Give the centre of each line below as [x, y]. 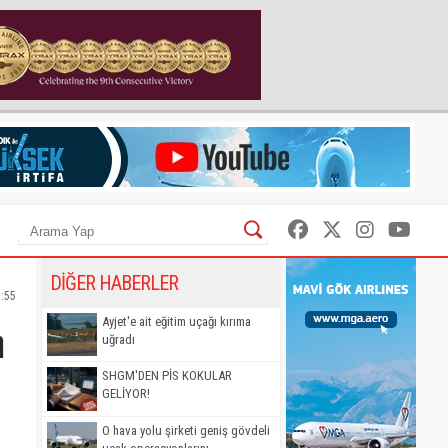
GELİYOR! [126, 394]
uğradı [118, 339]
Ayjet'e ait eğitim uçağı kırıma [176, 321]
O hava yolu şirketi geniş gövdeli [186, 430]
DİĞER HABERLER [114, 283]
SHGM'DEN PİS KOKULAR [167, 376]
